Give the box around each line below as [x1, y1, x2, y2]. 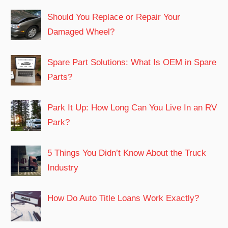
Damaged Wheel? [47, 27, 115, 37]
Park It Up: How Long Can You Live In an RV [47, 103, 217, 113]
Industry [47, 163, 79, 173]
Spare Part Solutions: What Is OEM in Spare [47, 58, 217, 68]
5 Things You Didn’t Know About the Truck [47, 148, 207, 158]
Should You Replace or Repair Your [47, 12, 181, 22]
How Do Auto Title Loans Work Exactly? [47, 193, 199, 204]
